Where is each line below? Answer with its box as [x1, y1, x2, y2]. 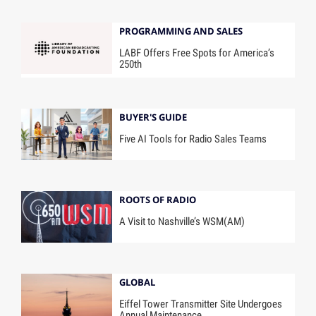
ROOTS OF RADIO [119, 193, 197, 207]
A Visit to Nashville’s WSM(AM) [119, 214, 245, 228]
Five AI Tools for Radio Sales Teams [119, 132, 267, 145]
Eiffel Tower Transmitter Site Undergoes [119, 297, 283, 310]
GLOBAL [119, 276, 156, 289]
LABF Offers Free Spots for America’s [119, 47, 275, 60]
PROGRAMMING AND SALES [119, 25, 243, 38]
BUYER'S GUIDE [119, 111, 188, 124]
